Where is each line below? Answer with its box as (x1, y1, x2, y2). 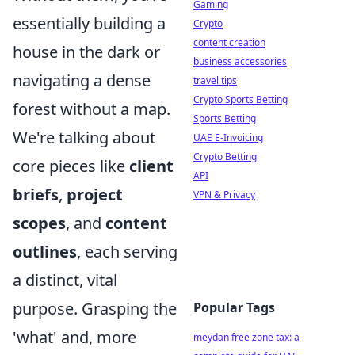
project (67, 184, 123, 205)
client (129, 155, 174, 177)
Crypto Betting (193, 150, 257, 163)
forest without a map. (13, 98, 170, 120)
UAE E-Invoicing (193, 131, 263, 144)
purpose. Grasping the (13, 298, 177, 319)
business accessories (193, 55, 287, 68)
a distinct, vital (13, 269, 117, 291)
